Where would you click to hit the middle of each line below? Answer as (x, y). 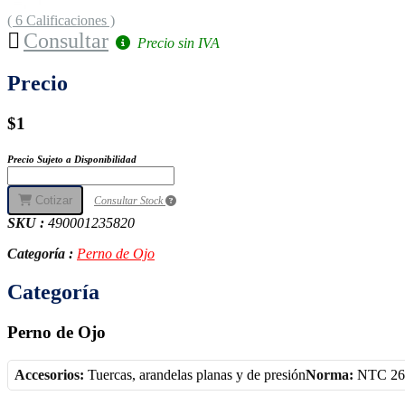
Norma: (330, 374)
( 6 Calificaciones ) (61, 20)
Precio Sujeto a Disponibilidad (72, 160)
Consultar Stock (130, 201)
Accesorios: (49, 374)
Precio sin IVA (177, 42)
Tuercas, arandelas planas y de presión (195, 374)
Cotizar (52, 201)
